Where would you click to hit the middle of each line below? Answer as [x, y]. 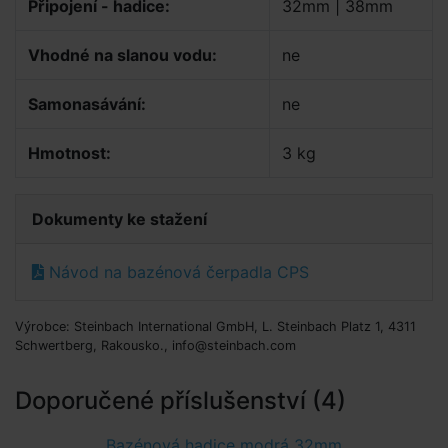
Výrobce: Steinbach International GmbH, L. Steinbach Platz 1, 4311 [215, 326]
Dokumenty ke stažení [119, 219]
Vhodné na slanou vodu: [122, 55]
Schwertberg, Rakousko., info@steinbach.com [155, 345]
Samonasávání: [87, 104]
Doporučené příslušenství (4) [180, 400]
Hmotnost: [69, 153]
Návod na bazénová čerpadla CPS [176, 272]
